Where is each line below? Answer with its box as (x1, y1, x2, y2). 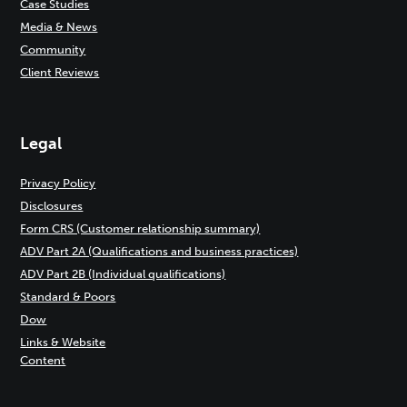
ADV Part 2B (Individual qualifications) (20, 267, 226, 281)
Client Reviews (20, 65, 100, 79)
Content (20, 353, 66, 367)
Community (20, 43, 86, 56)
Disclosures (20, 199, 84, 213)
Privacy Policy (20, 176, 96, 190)
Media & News (20, 20, 98, 34)
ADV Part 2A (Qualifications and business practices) (20, 244, 299, 258)
